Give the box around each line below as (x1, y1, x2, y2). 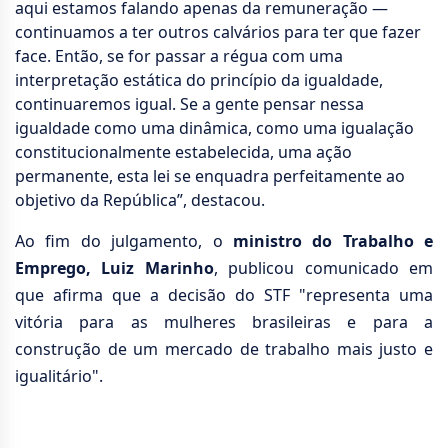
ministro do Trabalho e (232, 230, 433, 253)
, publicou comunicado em (213, 257, 434, 280)
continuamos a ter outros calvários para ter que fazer (15, 21, 421, 44)
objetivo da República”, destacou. (15, 189, 265, 212)
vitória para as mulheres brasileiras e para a (15, 311, 433, 334)
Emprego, (15, 257, 91, 280)
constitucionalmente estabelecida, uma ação (15, 141, 352, 164)
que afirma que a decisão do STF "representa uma (15, 284, 433, 307)
